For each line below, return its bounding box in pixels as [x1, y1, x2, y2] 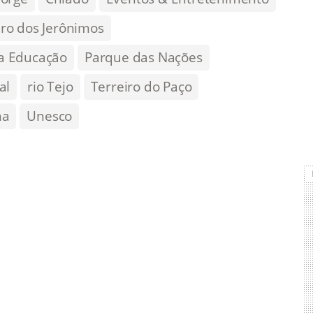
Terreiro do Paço [90, 77, 192, 96]
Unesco [27, 106, 73, 125]
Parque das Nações [85, 48, 203, 66]
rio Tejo [27, 77, 73, 96]
